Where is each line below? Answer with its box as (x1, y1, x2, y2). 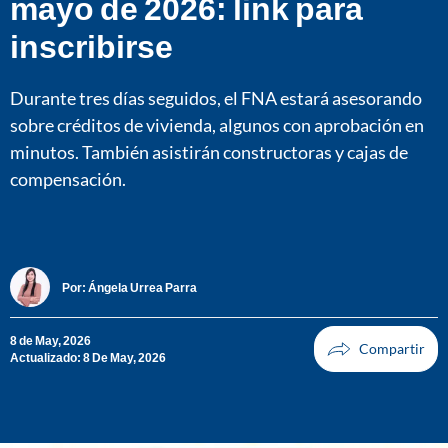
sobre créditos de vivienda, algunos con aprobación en (10, 113, 424, 136)
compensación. (10, 167, 126, 190)
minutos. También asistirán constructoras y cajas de (10, 140, 408, 163)
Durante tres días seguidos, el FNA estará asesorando (10, 86, 422, 109)
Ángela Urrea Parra (88, 279, 197, 295)
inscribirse (10, 25, 173, 65)
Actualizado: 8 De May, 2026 (10, 350, 166, 366)
